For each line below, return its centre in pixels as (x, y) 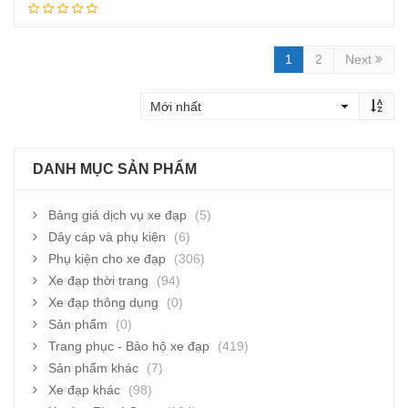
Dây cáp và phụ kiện (107, 237)
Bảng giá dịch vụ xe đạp (117, 215)
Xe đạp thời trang (98, 280)
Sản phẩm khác (93, 368)
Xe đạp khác (84, 390)
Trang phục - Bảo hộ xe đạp (129, 346)
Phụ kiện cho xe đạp (107, 259)
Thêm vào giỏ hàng (222, 14)
